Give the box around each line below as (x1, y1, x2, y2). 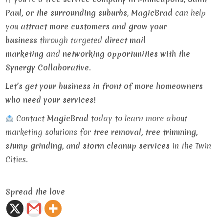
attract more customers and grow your (21, 21, 167, 32)
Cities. (5, 154, 28, 165)
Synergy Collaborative (5, 62, 89, 73)
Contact (14, 113, 47, 124)
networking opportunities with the (63, 48, 191, 59)
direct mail (105, 35, 146, 45)
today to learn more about (88, 113, 188, 124)
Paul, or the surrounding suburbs (5, 7, 128, 18)
